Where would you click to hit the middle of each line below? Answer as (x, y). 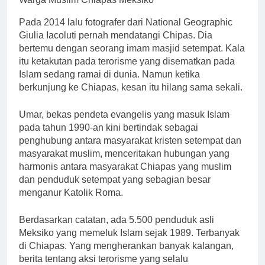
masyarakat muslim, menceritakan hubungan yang (124, 153)
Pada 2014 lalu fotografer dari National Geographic (126, 22)
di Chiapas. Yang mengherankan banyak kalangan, (126, 245)
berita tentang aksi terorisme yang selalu (104, 258)
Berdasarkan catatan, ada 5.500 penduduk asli (117, 219)
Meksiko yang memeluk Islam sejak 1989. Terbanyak (129, 232)
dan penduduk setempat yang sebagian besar (115, 179)
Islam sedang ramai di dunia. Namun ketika (109, 74)
